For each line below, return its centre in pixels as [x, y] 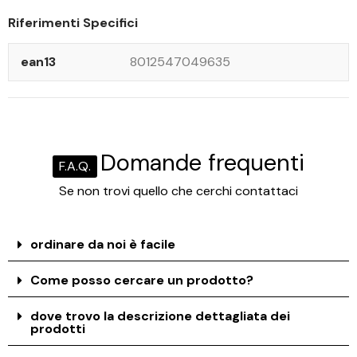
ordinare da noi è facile [103, 244]
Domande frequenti [203, 162]
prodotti [58, 328]
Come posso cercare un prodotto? [142, 280]
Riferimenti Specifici [73, 22]
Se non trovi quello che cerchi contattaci [178, 190]
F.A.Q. [75, 166]
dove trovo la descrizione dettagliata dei [161, 316]
